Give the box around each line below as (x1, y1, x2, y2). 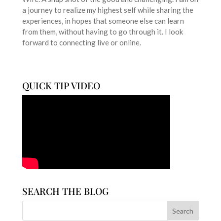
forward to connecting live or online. (22, 38, 141, 47)
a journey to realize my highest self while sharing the (22, 5, 193, 15)
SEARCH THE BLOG (22, 184, 109, 198)
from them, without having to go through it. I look (22, 27, 183, 37)
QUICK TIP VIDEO (22, 79, 100, 92)
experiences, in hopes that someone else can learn (22, 16, 184, 26)
